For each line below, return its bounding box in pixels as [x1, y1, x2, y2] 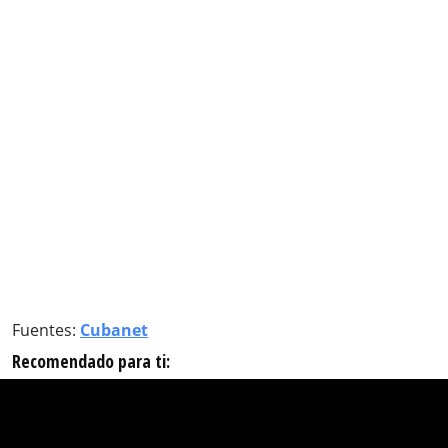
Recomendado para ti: [12, 348, 170, 373]
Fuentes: [12, 318, 80, 341]
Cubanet [80, 318, 148, 341]
